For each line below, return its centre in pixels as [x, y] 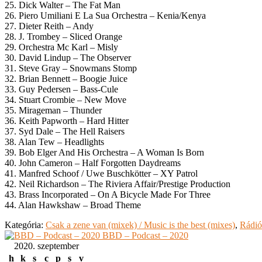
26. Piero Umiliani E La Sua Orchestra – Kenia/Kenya [105, 15]
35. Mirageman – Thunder [53, 110]
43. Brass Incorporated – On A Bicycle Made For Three [108, 194]
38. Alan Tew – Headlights [54, 142]
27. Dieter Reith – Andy [49, 26]
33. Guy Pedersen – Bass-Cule [61, 89]
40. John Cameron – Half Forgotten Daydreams [93, 163]
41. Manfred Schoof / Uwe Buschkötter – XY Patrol [101, 173]
